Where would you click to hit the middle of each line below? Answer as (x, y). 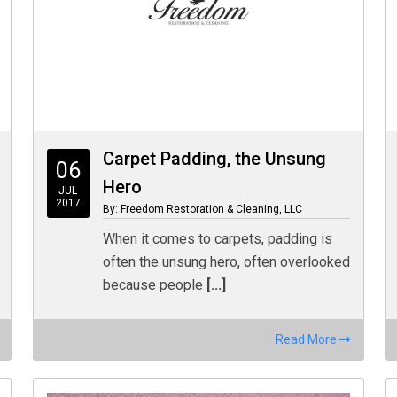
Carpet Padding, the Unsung (214, 159)
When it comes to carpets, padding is (217, 239)
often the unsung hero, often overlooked (226, 262)
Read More (308, 339)
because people (152, 285)
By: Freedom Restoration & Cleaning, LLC (202, 209)
